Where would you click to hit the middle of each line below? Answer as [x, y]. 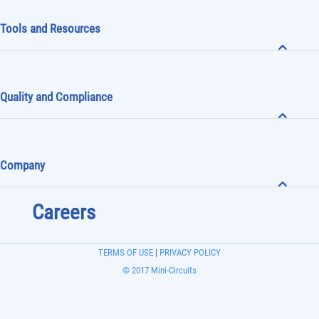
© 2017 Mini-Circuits [159, 270]
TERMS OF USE [126, 252]
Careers [63, 213]
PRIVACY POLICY [189, 252]
